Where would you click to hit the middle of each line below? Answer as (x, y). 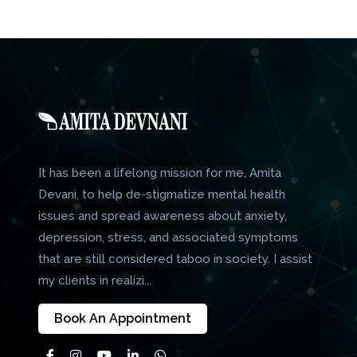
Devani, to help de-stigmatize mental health (162, 194)
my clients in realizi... (95, 280)
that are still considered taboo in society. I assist (175, 259)
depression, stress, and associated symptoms (168, 237)
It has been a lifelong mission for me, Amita (160, 173)
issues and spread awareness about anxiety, (163, 216)
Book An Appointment (123, 318)
